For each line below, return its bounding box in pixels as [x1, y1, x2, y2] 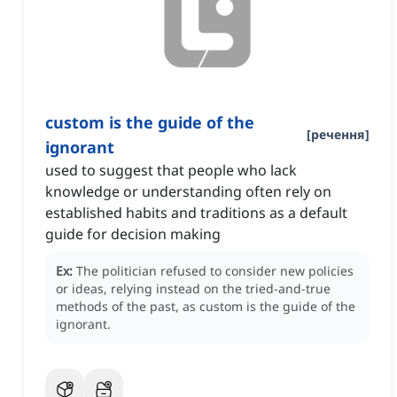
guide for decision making [45, 224, 221, 245]
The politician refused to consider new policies [76, 262, 354, 280]
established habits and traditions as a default [45, 203, 347, 223]
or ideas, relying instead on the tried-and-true [56, 280, 331, 298]
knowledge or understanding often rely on [45, 182, 331, 202]
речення [311, 126, 365, 144]
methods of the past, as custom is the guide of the [56, 298, 355, 315]
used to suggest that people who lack [45, 160, 297, 181]
